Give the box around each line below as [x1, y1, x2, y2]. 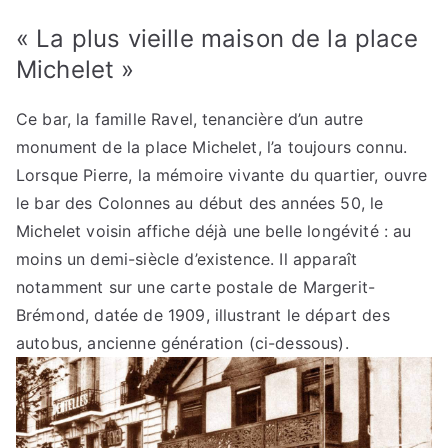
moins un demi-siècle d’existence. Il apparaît [16, 249, 358, 270]
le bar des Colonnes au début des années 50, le [16, 193, 384, 214]
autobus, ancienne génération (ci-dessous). [16, 333, 349, 354]
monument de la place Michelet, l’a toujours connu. [16, 137, 408, 158]
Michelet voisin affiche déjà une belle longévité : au [16, 221, 412, 242]
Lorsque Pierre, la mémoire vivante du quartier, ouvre [16, 165, 428, 186]
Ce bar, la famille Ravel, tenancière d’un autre [16, 109, 364, 130]
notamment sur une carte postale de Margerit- [16, 277, 376, 298]
